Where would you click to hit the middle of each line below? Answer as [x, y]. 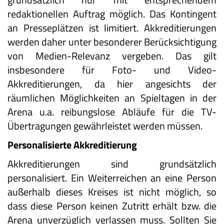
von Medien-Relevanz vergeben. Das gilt [112, 56]
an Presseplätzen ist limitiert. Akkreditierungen [112, 28]
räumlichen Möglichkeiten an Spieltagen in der [112, 98]
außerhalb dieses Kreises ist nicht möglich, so [112, 192]
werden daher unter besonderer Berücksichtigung [112, 42]
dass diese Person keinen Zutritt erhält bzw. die [112, 206]
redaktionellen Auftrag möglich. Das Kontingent [112, 14]
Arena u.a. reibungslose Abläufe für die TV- [112, 112]
